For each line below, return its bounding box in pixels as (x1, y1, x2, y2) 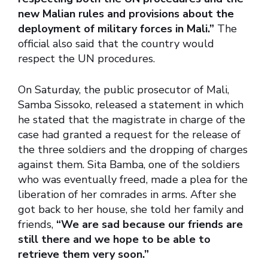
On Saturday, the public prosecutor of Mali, (18, 83, 229, 98)
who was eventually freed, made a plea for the (18, 172, 248, 187)
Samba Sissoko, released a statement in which (18, 98, 243, 112)
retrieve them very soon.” (18, 247, 149, 262)
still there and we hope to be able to (18, 232, 211, 247)
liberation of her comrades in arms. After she (18, 187, 236, 202)
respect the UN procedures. (18, 51, 155, 66)
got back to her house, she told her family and (18, 202, 244, 217)
